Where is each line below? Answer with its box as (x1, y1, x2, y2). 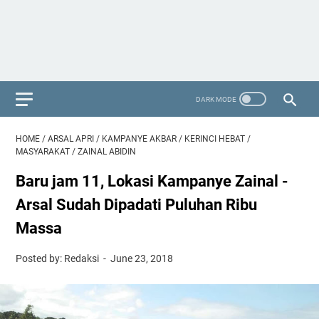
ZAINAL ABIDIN (78, 147, 136, 157)
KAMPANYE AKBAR (102, 134, 177, 144)
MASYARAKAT (16, 147, 70, 157)
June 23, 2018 (110, 253, 174, 264)
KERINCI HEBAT (184, 134, 245, 144)
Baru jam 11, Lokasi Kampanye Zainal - (16, 172, 288, 190)
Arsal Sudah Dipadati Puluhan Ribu (16, 196, 257, 214)
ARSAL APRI (48, 134, 94, 144)
